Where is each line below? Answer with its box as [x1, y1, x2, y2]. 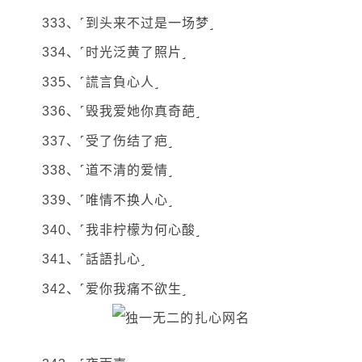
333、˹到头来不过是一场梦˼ [42, 15, 215, 30]
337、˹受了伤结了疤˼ [42, 133, 174, 148]
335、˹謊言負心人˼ [42, 74, 160, 89]
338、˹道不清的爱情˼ [42, 163, 174, 178]
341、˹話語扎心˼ [42, 252, 145, 267]
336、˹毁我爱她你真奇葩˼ [42, 104, 201, 119]
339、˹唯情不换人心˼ [42, 193, 174, 208]
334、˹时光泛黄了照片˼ [42, 45, 187, 60]
